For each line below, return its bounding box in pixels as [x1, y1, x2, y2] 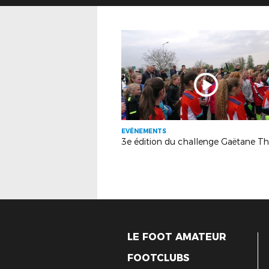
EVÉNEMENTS [121, 127, 166, 135]
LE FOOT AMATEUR [127, 231, 226, 243]
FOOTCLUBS [127, 252, 189, 264]
